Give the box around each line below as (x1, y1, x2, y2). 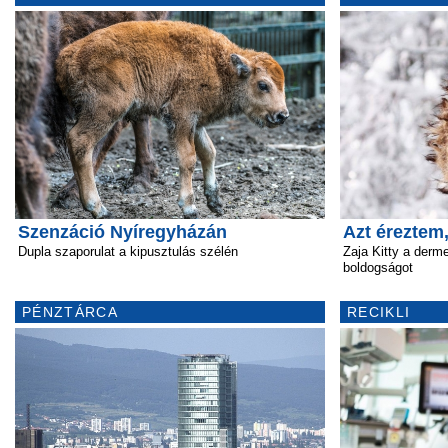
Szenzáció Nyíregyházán (18, 222, 227, 242)
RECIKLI (347, 304, 411, 320)
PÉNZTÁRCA (22, 304, 118, 320)
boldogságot (343, 260, 413, 275)
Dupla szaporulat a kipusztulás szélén (18, 244, 238, 259)
